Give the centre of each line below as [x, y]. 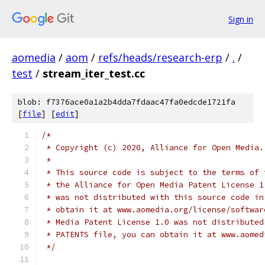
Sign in [241, 19]
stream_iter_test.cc [94, 73]
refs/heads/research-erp [160, 57]
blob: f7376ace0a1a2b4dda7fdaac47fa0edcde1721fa [127, 102]
